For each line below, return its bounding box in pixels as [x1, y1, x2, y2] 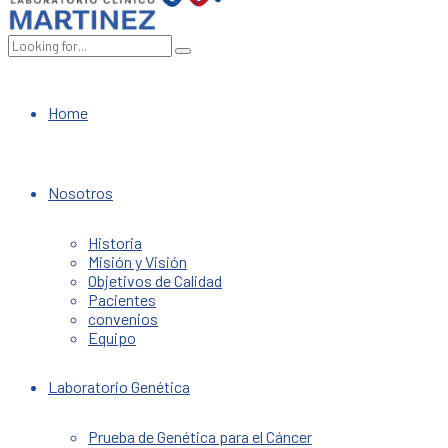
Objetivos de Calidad [88, 271, 222, 290]
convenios [88, 309, 158, 328]
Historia [88, 233, 142, 252]
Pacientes [88, 290, 156, 309]
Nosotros [48, 183, 113, 202]
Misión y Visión [88, 252, 187, 271]
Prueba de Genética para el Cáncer [88, 427, 312, 446]
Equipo [88, 328, 136, 347]
